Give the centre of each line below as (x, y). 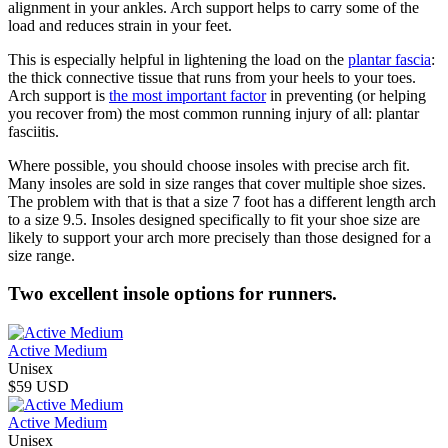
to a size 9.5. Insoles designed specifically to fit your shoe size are (214, 219)
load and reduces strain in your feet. (122, 25)
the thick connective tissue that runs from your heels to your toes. (212, 77)
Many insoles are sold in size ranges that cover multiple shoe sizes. (217, 183)
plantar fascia (389, 59)
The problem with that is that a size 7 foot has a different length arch (222, 201)
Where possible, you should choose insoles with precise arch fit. (209, 165)
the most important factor (187, 95)
